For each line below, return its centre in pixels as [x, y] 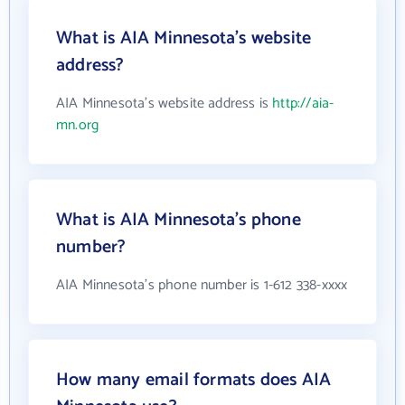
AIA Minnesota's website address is [165, 103]
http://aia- [303, 103]
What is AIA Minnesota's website [184, 38]
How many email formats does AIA [194, 380]
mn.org [78, 125]
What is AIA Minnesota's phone [179, 220]
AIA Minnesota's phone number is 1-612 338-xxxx [202, 285]
